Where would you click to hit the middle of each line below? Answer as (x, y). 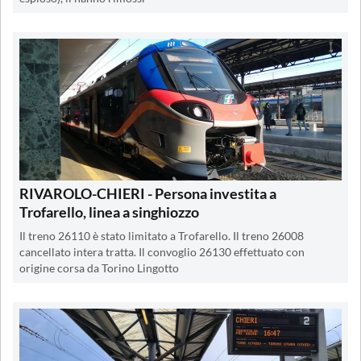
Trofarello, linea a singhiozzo (109, 212)
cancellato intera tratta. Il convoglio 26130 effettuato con (162, 253)
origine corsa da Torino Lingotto (99, 269)
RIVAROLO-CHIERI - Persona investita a (148, 194)
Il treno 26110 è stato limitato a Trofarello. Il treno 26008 (162, 237)
